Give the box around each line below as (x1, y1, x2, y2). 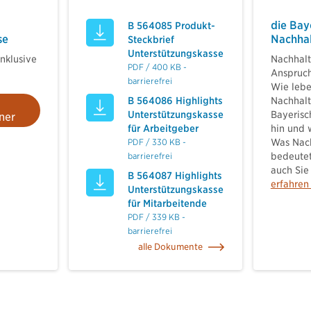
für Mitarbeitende (128, 198, 208, 209)
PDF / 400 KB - (128, 62, 187, 72)
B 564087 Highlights (128, 170, 223, 181)
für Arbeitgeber (128, 123, 199, 134)
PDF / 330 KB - (128, 137, 187, 147)
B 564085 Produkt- (128, 20, 216, 31)
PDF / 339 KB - (128, 212, 186, 222)
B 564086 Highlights (128, 95, 224, 106)
